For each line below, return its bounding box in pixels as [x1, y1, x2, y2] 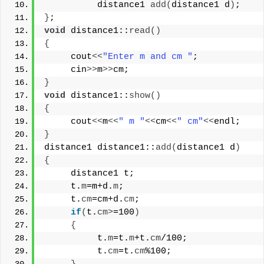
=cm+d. [92, 194, 124, 204]
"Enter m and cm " [103, 52, 193, 62]
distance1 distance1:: [44, 143, 156, 153]
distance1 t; [44, 169, 134, 179]
